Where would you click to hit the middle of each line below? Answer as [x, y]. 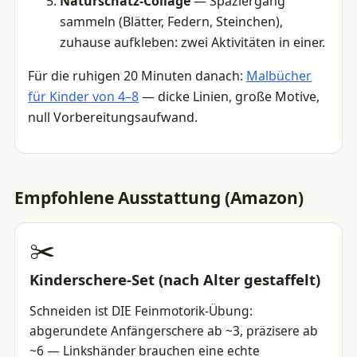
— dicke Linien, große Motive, [229, 96]
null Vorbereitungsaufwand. [113, 117]
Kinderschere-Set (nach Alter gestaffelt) [175, 279]
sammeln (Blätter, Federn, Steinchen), [171, 22]
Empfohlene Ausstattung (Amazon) [159, 198]
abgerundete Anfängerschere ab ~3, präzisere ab [174, 331]
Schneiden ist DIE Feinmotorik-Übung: [141, 311]
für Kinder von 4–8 [83, 96]
